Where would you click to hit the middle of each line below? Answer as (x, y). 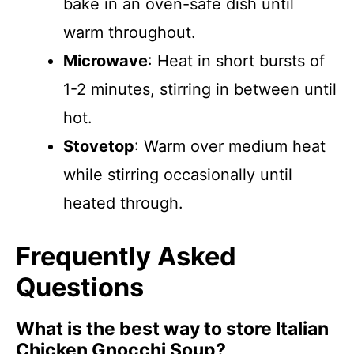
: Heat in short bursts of (236, 61)
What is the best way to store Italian (172, 329)
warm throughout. (130, 32)
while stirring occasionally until (178, 175)
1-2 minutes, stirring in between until (200, 89)
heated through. (123, 203)
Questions (80, 287)
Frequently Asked (126, 256)
